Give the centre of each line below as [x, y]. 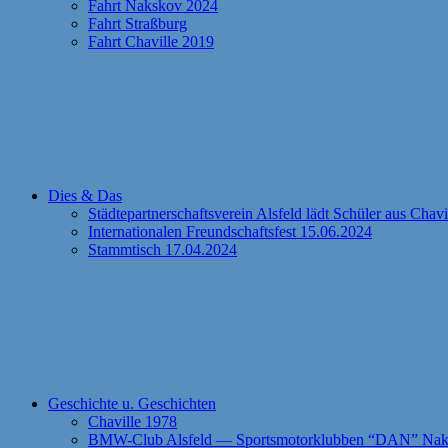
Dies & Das [85, 195]
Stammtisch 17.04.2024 [162, 249]
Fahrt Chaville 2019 [151, 41]
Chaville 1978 [132, 421]
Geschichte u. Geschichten [132, 403]
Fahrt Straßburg [137, 23]
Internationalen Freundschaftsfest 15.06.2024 [230, 231]
